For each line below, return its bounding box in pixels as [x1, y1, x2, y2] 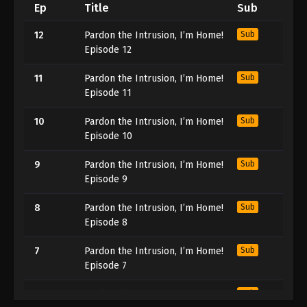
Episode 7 [84, 260, 127, 272]
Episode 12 [84, 44, 132, 56]
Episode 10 [84, 130, 132, 143]
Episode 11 [84, 87, 132, 99]
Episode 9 [84, 173, 127, 186]
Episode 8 [84, 217, 127, 229]
